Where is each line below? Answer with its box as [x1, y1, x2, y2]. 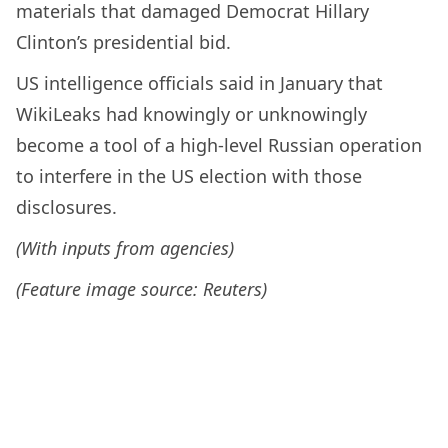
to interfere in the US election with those [16, 163, 362, 188]
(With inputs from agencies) [16, 235, 234, 260]
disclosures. [16, 194, 117, 219]
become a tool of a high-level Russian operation [16, 132, 422, 157]
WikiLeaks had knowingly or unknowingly [16, 101, 367, 126]
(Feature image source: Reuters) [16, 276, 267, 301]
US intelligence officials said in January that [16, 70, 383, 95]
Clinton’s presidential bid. [16, 29, 231, 54]
